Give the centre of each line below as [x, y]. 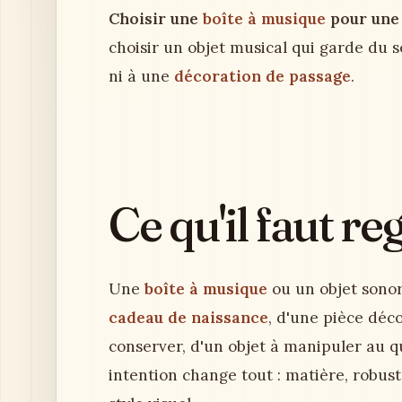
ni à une [141, 76]
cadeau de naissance [188, 317]
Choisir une [156, 19]
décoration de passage [262, 76]
